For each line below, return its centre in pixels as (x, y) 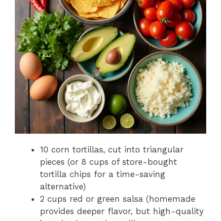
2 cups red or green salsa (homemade (118, 199)
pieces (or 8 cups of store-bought (109, 162)
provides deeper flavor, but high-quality (122, 211)
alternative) (63, 186)
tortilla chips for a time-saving (103, 174)
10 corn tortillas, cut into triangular (112, 149)
